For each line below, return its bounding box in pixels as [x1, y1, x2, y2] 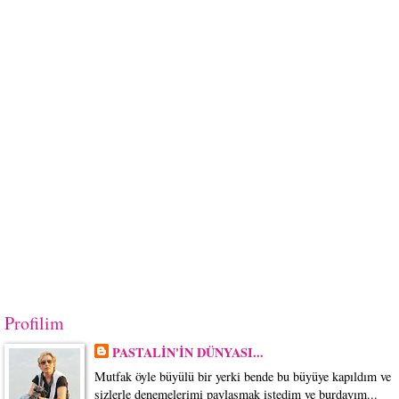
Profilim [4, 310, 64, 335]
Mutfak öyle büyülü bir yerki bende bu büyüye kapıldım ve [94, 367, 391, 385]
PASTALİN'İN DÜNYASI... [111, 342, 264, 362]
